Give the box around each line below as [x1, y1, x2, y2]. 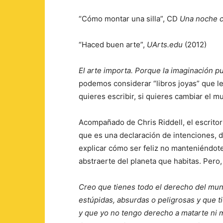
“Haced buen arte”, [79, 40, 147, 49]
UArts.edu [147, 40, 183, 49]
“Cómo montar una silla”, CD [79, 14, 180, 23]
